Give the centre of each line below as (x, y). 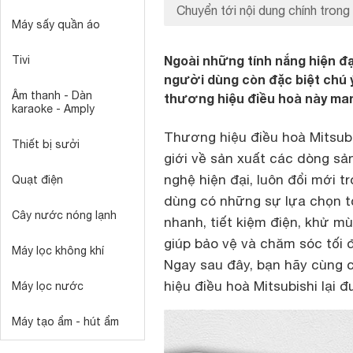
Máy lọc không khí (58, 251)
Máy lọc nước (48, 286)
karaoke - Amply (53, 109)
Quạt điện (37, 180)
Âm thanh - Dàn (52, 95)
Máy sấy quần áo (56, 24)
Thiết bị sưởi (46, 144)
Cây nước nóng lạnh (64, 215)
